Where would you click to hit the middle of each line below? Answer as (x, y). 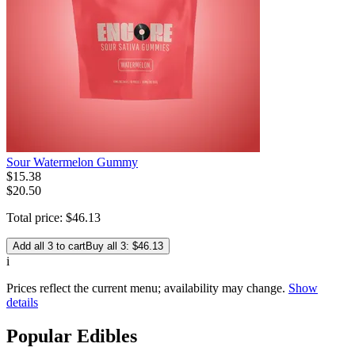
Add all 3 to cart (49, 246)
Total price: (36, 218)
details (22, 303)
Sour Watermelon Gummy (72, 162)
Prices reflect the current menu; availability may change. (146, 288)
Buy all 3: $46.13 (124, 246)
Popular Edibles (72, 336)
